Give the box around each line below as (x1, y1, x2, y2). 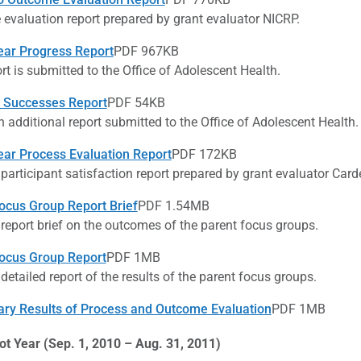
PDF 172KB (171, 146, 237, 162)
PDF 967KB (113, 43, 179, 59)
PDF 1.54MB (137, 197, 210, 214)
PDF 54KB (106, 94, 165, 110)
